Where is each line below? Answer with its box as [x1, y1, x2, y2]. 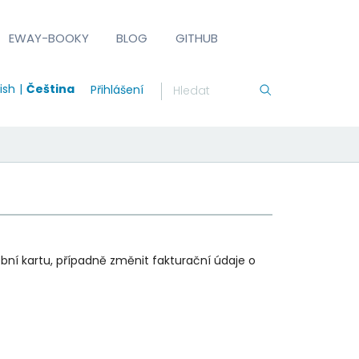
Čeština [26, 80, 75, 97]
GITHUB [175, 29, 218, 46]
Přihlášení [90, 81, 143, 98]
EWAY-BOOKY [9, 29, 90, 46]
